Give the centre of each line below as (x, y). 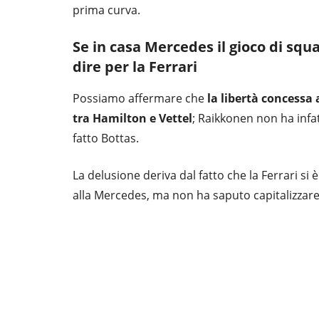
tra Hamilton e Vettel (132, 119)
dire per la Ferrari (135, 67)
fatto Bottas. (106, 138)
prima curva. (106, 10)
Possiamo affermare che (140, 99)
